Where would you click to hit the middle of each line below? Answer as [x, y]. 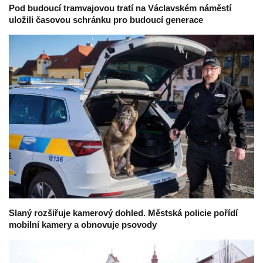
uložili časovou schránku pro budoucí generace [106, 19]
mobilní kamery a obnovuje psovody [83, 224]
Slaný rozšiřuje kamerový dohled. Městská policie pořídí [123, 213]
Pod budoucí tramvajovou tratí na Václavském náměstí [120, 8]
